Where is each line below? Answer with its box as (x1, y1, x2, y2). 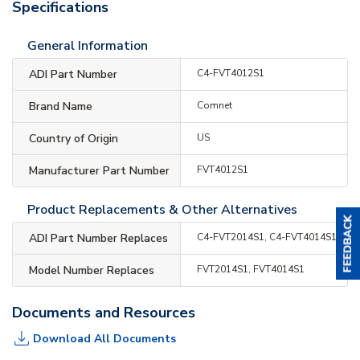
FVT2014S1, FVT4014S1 (196, 263, 305, 276)
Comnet (196, 99, 232, 112)
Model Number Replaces (29, 263, 154, 278)
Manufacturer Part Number (29, 163, 170, 178)
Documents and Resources (12, 303, 195, 322)
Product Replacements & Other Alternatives (27, 201, 297, 219)
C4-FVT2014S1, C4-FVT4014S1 (196, 231, 337, 243)
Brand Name (29, 99, 92, 114)
